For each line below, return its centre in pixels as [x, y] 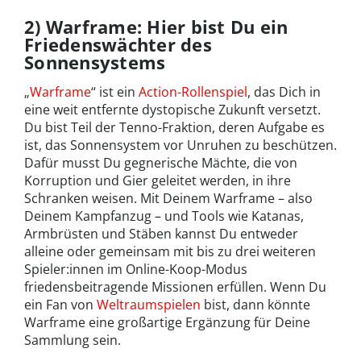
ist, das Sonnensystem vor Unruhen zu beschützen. [180, 145]
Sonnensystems [95, 62]
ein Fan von [60, 304]
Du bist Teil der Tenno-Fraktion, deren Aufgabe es [174, 127]
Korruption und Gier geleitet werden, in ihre [158, 180]
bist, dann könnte [255, 304]
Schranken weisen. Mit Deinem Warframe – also [168, 198]
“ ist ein [115, 91]
